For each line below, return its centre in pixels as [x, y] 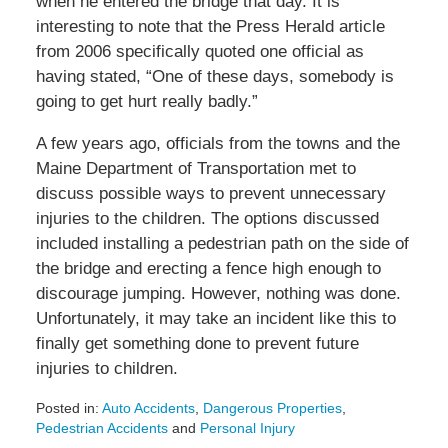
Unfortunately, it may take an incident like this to [215, 319]
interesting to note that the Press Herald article [210, 27]
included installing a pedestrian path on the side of [222, 244]
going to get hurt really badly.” [146, 102]
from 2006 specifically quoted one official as [199, 52]
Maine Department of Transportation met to [195, 169]
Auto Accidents [148, 408]
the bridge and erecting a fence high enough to [208, 269]
